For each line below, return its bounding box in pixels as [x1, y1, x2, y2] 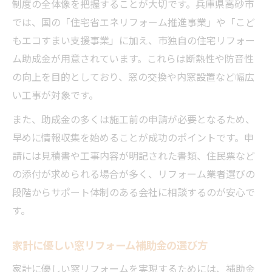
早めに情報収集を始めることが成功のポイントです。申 [12, 129, 254, 144]
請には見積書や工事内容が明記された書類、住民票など [12, 148, 255, 163]
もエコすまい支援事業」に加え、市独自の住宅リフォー [12, 32, 255, 47]
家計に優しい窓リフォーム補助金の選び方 [12, 237, 208, 253]
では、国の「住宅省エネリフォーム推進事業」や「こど [12, 14, 255, 29]
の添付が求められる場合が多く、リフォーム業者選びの [12, 166, 255, 181]
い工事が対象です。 [12, 87, 98, 102]
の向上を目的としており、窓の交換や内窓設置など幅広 [12, 69, 254, 84]
